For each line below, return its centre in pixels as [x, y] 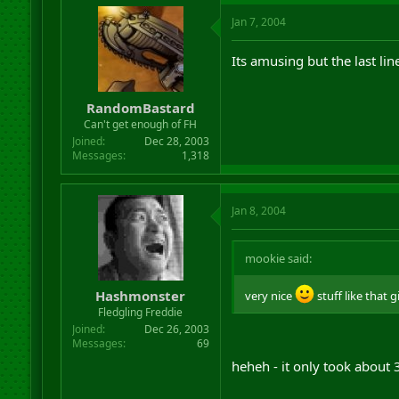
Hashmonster [141, 296]
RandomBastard [140, 107]
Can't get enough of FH [141, 124]
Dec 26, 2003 [176, 329]
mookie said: [278, 258]
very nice [269, 295]
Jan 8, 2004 [258, 210]
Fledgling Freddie [141, 312]
